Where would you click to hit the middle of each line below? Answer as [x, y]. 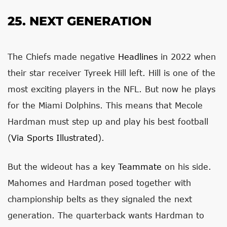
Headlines [138, 56]
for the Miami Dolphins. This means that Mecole [105, 105]
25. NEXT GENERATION [80, 21]
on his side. [186, 166]
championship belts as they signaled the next [100, 199]
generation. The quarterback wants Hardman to [106, 215]
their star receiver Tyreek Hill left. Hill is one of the [111, 73]
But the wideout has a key [63, 166]
